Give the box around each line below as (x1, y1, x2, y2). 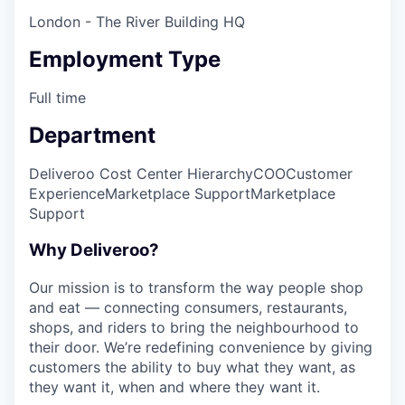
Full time (29, 89, 86, 108)
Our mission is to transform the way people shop (29, 278, 363, 297)
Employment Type (29, 46, 221, 73)
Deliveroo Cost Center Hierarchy (29, 165, 253, 184)
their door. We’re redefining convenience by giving (29, 337, 372, 356)
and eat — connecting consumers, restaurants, (29, 297, 347, 316)
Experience (29, 184, 105, 203)
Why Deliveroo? (29, 239, 159, 260)
